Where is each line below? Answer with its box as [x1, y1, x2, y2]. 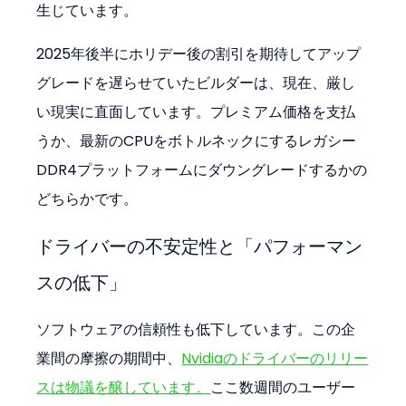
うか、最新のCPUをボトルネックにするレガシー [36, 130, 357, 151]
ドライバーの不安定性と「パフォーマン [36, 233, 363, 259]
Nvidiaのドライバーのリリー [181, 347, 369, 369]
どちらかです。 [36, 188, 139, 209]
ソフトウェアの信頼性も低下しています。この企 [36, 318, 356, 340]
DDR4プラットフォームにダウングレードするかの [36, 159, 368, 180]
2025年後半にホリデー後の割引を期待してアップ [36, 43, 362, 64]
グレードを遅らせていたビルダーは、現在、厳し [36, 72, 356, 93]
